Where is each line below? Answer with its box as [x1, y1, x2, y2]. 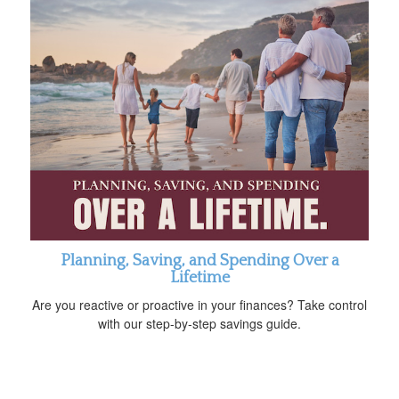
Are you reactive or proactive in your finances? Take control [32, 295, 367, 313]
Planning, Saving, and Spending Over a [60, 251, 339, 270]
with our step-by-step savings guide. [98, 313, 301, 332]
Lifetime [169, 268, 230, 287]
